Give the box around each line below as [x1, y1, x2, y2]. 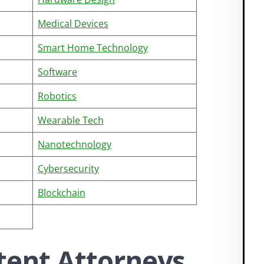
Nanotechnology [38, 138, 111, 151]
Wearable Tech [38, 114, 104, 127]
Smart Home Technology [38, 41, 148, 54]
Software [38, 65, 77, 78]
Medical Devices [38, 17, 108, 30]
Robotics [38, 90, 77, 103]
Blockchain [38, 186, 85, 199]
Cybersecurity [38, 162, 99, 175]
